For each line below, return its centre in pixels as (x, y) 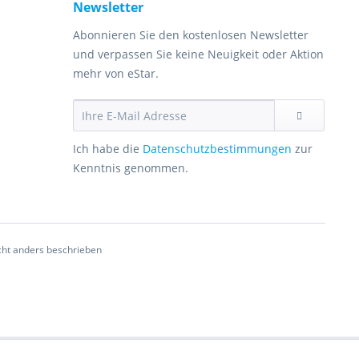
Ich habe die (106, 149)
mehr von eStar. (116, 73)
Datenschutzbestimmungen (217, 149)
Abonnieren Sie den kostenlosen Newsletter (191, 35)
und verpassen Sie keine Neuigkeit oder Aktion (198, 54)
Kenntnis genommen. (131, 168)
